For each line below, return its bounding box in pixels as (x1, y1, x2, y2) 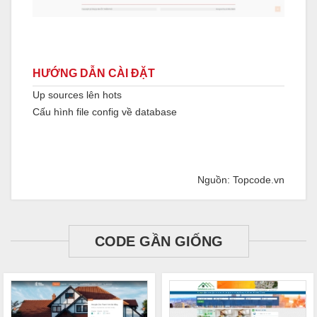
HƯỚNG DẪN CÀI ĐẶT (33, 67, 155, 80)
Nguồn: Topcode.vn (197, 174, 284, 186)
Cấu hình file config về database (33, 106, 180, 118)
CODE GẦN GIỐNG (94, 234, 223, 250)
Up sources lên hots (33, 89, 122, 101)
